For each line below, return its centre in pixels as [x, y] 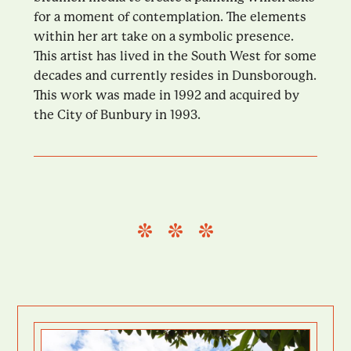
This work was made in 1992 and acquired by [166, 95]
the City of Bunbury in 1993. [117, 114]
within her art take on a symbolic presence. [163, 36]
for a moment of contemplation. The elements [170, 16]
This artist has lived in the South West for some [175, 56]
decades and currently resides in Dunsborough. [175, 75]
